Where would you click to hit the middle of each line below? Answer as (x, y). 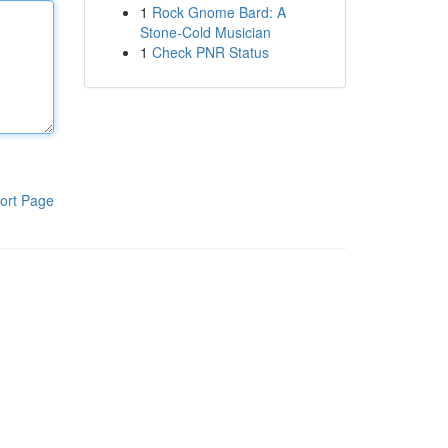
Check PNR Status (210, 52)
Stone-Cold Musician (205, 32)
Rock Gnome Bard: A (218, 12)
